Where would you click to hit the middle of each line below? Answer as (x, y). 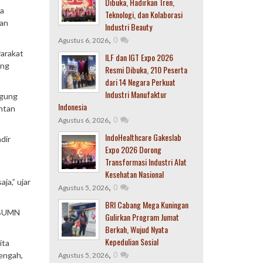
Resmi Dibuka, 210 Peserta (146, 70)
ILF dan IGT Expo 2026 (139, 57)
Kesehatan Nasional (134, 174)
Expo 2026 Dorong (133, 149)
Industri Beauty (128, 27)
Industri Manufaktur (136, 94)
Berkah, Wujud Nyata (136, 229)
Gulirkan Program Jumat (142, 217)
